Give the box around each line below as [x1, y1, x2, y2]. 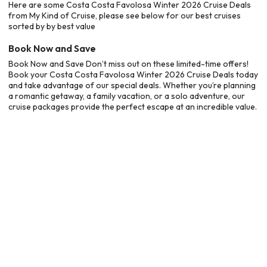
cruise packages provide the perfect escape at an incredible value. [8, 101, 257, 112]
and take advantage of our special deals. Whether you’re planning [8, 79, 256, 91]
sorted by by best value [8, 21, 95, 32]
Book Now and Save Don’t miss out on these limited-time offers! [8, 58, 249, 69]
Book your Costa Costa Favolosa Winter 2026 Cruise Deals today [8, 69, 258, 80]
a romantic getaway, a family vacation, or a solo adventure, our [8, 90, 245, 101]
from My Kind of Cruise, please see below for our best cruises [8, 10, 241, 21]
